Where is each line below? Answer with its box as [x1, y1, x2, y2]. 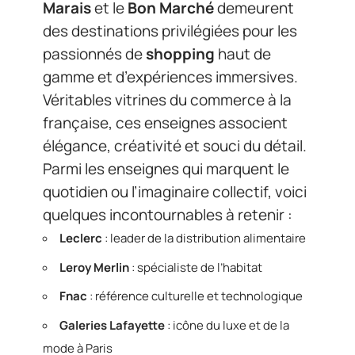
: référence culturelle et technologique [87, 288, 303, 304]
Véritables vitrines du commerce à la [43, 90, 292, 110]
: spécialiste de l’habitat [129, 258, 262, 276]
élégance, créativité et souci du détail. [43, 136, 307, 156]
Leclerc [59, 230, 102, 246]
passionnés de [43, 44, 146, 64]
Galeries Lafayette [59, 316, 165, 334]
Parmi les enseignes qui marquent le [43, 158, 289, 179]
